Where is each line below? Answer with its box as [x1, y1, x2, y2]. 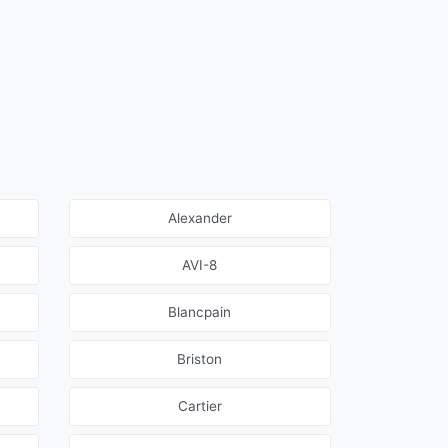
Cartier [177, 398, 222, 415]
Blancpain [168, 304, 232, 321]
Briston [177, 351, 223, 368]
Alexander [167, 210, 232, 227]
